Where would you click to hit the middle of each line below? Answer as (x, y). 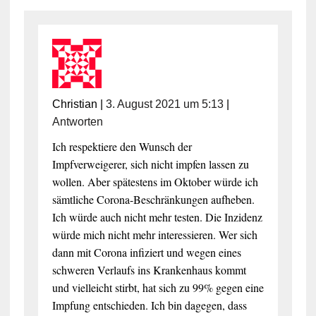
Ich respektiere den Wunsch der (122, 146)
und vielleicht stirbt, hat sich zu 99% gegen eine (158, 287)
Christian (74, 104)
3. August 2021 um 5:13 (164, 104)
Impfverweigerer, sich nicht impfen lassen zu (150, 164)
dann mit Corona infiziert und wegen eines (146, 252)
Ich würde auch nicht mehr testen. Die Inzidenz (157, 217)
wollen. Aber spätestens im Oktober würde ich (155, 181)
